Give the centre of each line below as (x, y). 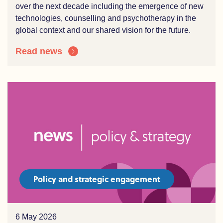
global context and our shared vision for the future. (104, 30)
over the (31, 6)
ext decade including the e (97, 6)
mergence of (166, 6)
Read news (39, 51)
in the (186, 18)
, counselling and (92, 18)
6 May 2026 (36, 217)
